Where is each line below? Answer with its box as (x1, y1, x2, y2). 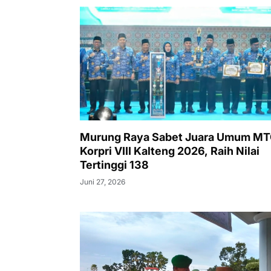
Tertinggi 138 (80, 158, 149, 171)
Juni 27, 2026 (80, 177, 125, 186)
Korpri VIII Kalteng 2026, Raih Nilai (80, 144, 260, 157)
